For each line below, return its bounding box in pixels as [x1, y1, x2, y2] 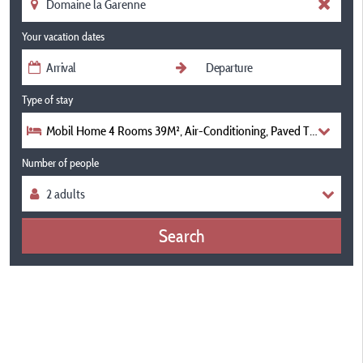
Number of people [22, 156, 99, 170]
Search [159, 224, 204, 247]
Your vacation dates [22, 29, 105, 44]
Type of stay [22, 92, 73, 107]
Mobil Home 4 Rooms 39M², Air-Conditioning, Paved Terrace [46, 122, 339, 139]
